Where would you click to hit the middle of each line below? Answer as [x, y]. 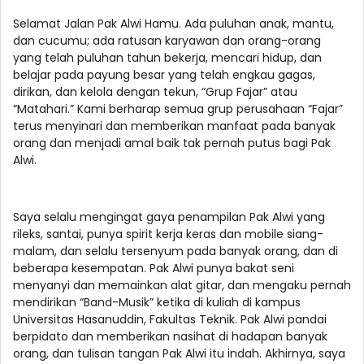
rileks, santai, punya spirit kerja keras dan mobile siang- [168, 234]
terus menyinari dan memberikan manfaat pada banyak [174, 126]
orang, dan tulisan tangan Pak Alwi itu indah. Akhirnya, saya [179, 354]
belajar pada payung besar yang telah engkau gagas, [164, 75]
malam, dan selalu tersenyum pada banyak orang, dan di [175, 251]
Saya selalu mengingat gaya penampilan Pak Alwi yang [169, 217]
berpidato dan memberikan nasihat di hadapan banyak [170, 337]
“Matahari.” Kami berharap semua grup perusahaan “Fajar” [178, 109]
